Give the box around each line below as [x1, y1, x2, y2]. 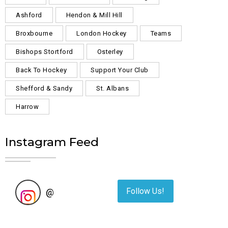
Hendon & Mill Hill [66, 11, 123, 19]
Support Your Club [91, 66, 149, 74]
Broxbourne [16, 30, 52, 37]
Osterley [97, 48, 123, 55]
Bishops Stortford [16, 48, 73, 55]
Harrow [16, 103, 39, 110]
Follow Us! [126, 186, 165, 196]
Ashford [16, 11, 42, 19]
